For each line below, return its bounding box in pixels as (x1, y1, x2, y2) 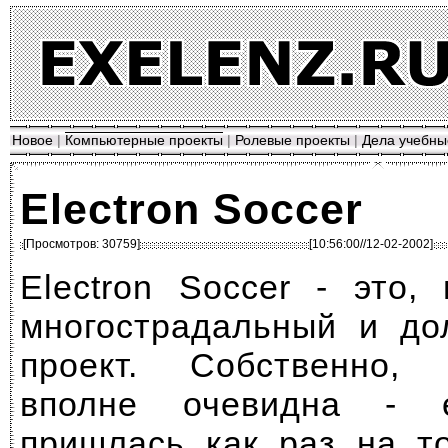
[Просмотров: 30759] (23, 237, 140, 251)
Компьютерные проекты (65, 132, 223, 148)
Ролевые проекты (235, 132, 350, 148)
